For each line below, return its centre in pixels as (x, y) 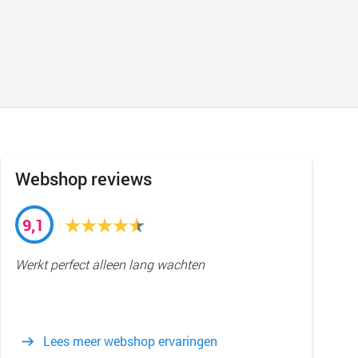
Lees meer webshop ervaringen (130, 341)
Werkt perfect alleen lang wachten (109, 264)
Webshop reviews (83, 179)
